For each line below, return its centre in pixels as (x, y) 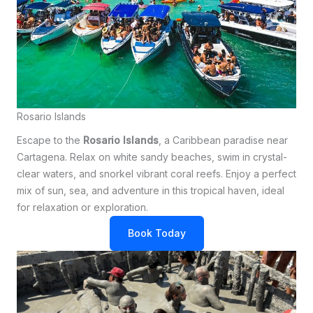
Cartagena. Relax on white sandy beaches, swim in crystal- (152, 157)
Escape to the (50, 140)
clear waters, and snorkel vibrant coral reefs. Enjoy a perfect (156, 174)
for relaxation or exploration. (82, 208)
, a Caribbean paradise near (223, 140)
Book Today (156, 233)
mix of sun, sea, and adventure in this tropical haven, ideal (151, 191)
